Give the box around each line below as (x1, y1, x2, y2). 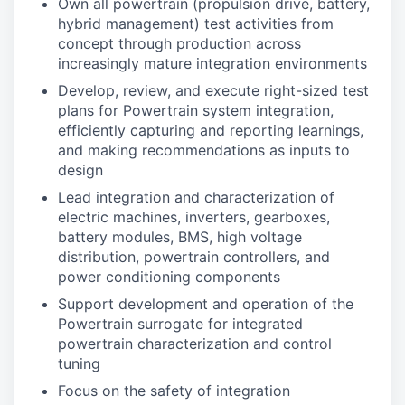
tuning (58, 354, 100, 372)
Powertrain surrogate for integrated (58, 315, 303, 333)
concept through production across (58, 34, 301, 52)
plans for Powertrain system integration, (58, 101, 334, 119)
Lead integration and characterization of (58, 188, 334, 206)
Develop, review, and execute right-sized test (58, 81, 369, 99)
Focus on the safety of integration (58, 381, 290, 400)
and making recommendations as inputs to (58, 141, 350, 159)
